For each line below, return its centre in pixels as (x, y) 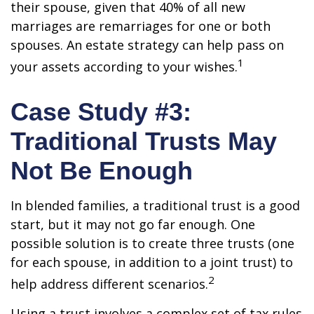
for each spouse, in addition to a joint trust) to (152, 262)
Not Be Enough (102, 171)
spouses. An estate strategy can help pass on (147, 45)
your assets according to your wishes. (124, 67)
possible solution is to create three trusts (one (152, 243)
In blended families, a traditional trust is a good (155, 205)
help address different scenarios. (109, 284)
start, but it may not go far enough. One (133, 224)
